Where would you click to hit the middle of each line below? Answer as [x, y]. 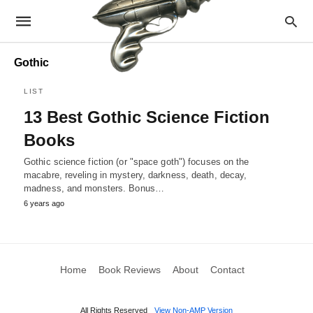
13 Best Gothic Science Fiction [147, 117]
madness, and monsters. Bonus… [94, 188]
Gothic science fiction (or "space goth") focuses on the [137, 162]
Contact [227, 270]
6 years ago [44, 203]
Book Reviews [129, 270]
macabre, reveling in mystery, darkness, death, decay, [136, 175]
